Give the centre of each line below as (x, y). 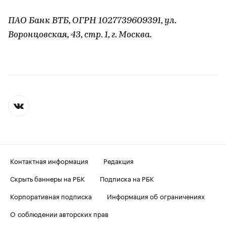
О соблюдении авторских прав (59, 213)
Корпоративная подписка (51, 196)
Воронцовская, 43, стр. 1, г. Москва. (80, 35)
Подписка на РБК (127, 178)
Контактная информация (49, 160)
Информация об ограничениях (156, 196)
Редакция (119, 160)
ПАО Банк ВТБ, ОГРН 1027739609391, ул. (92, 21)
